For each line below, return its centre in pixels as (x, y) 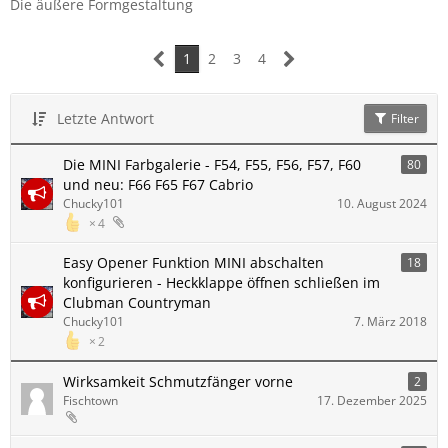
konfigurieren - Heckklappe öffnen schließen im (221, 282)
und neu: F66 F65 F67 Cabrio (158, 184)
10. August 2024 (382, 203)
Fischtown (90, 400)
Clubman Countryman (137, 302)
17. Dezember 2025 (372, 400)
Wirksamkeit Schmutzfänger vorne (178, 381)
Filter (403, 118)
